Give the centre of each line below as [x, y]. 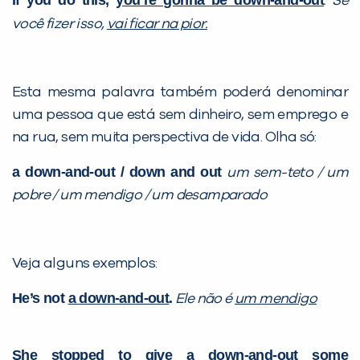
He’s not [40, 299]
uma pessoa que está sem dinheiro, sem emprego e [180, 115]
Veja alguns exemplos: [85, 264]
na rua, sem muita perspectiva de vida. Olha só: [164, 138]
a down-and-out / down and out [120, 172]
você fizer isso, [59, 25]
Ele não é [205, 299]
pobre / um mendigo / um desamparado [139, 196]
